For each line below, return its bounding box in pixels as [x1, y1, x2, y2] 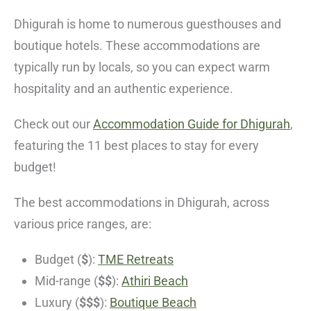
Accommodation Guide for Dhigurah [93, 116, 290, 131]
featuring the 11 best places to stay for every [14, 137, 259, 153]
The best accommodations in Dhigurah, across [14, 194, 269, 210]
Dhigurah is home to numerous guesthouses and [14, 16, 281, 31]
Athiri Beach [121, 273, 188, 288]
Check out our [14, 116, 93, 131]
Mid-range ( [35, 273, 98, 288]
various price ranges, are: [14, 216, 151, 231]
